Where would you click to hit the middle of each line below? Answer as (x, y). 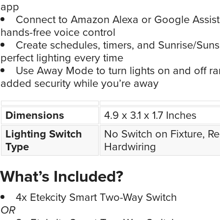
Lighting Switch (44, 134)
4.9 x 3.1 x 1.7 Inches (150, 115)
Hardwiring (130, 147)
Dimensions (35, 115)
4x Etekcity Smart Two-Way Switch (96, 197)
